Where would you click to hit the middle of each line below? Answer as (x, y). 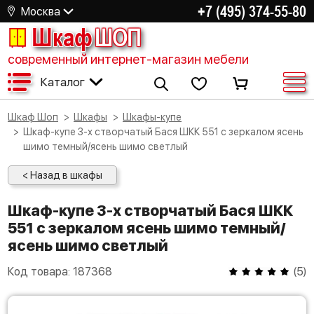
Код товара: (40, 272)
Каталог (62, 82)
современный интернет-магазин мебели (128, 59)
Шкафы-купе (157, 117)
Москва (41, 11)
